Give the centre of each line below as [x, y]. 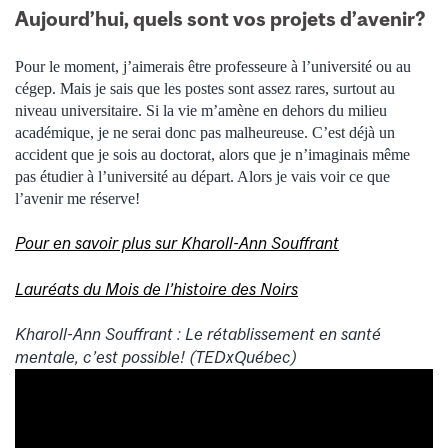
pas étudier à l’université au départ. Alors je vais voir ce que [202, 176]
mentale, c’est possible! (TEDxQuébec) [156, 356]
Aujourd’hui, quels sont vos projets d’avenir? [220, 18]
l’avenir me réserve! [77, 198]
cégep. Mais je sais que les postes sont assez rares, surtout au [205, 88]
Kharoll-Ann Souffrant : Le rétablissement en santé [198, 333]
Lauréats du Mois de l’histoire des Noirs [156, 288]
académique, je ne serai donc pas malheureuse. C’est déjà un [205, 132]
